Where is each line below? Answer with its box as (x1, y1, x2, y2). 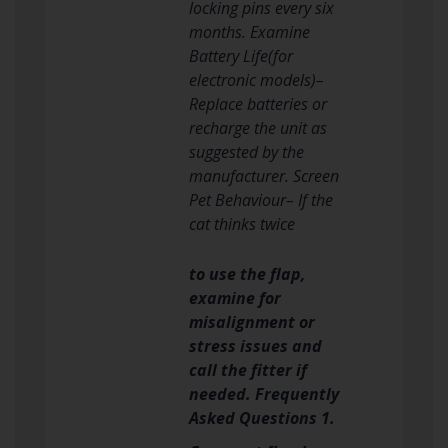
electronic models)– (189, 68, 324, 91)
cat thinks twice (189, 212, 295, 235)
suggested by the (189, 140, 304, 163)
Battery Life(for (189, 44, 293, 67)
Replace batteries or (189, 92, 327, 115)
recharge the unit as (189, 116, 327, 139)
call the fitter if (189, 358, 307, 381)
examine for (189, 286, 281, 309)
